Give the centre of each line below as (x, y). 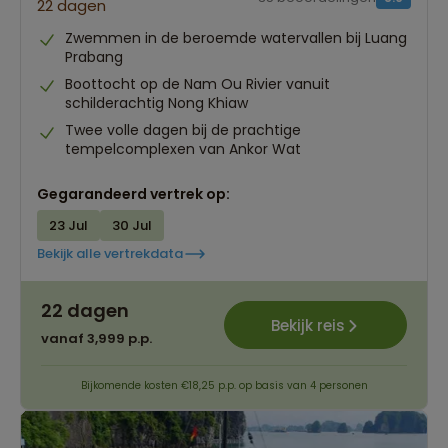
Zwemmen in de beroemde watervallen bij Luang (236, 37)
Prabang (94, 56)
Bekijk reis (307, 325)
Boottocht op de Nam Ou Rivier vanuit (197, 84)
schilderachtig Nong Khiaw (156, 103)
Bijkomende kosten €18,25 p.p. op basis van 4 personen (224, 386)
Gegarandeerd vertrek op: (133, 194)
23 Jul (68, 226)
